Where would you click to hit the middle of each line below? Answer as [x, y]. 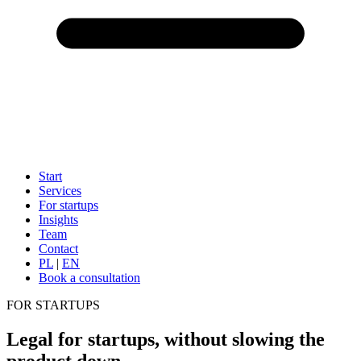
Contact [58, 249]
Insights [58, 220]
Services [60, 191]
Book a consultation [89, 278]
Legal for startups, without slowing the [166, 339]
